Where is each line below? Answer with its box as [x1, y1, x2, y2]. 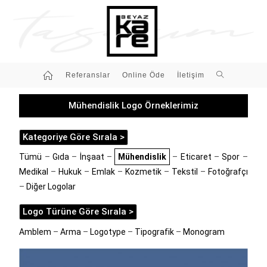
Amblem [19, 226, 52, 237]
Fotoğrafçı [207, 166, 248, 176]
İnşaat [79, 151, 104, 162]
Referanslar [65, 70, 110, 79]
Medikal [19, 166, 49, 176]
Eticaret [180, 151, 212, 162]
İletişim [176, 70, 204, 79]
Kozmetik [125, 166, 162, 176]
